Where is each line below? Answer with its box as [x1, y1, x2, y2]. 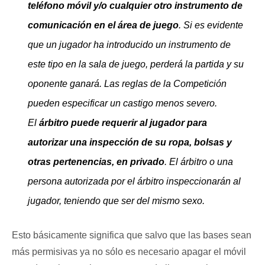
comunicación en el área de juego [28, 20, 179, 31]
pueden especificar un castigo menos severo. [28, 98, 217, 109]
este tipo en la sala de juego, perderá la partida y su [28, 59, 244, 70]
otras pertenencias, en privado [28, 157, 164, 167]
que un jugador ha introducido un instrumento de [28, 40, 231, 50]
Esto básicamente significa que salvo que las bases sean [12, 230, 251, 241]
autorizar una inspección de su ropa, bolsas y [28, 137, 232, 148]
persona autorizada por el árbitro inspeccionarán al [28, 176, 241, 187]
